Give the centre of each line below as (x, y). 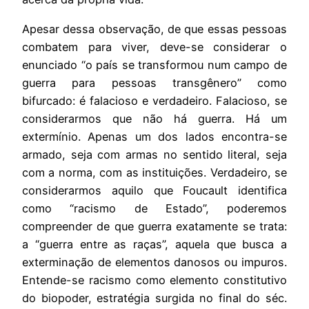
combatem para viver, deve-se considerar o (154, 47)
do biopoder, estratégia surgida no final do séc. (154, 298)
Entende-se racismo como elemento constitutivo (154, 280)
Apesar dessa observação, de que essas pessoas (154, 29)
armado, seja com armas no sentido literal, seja (154, 154)
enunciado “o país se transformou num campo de (154, 64)
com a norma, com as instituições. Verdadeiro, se (154, 172)
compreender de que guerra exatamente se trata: (154, 226)
